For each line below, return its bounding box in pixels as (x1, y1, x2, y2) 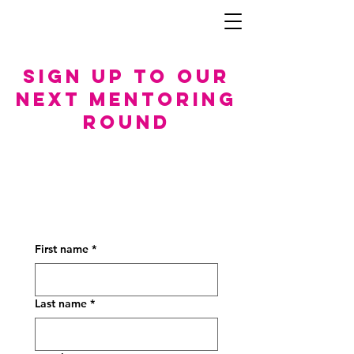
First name (35, 242, 88, 256)
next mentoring (16, 87, 237, 111)
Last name (35, 296, 87, 311)
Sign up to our (23, 64, 230, 88)
